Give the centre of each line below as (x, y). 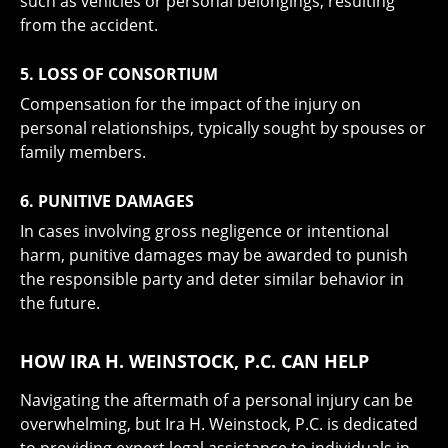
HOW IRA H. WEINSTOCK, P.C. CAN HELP (194, 361)
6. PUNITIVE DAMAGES (107, 201)
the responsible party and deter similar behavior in (212, 279)
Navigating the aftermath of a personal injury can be (216, 400)
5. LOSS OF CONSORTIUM (119, 74)
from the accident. (89, 25)
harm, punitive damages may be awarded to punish (214, 255)
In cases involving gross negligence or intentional (204, 231)
